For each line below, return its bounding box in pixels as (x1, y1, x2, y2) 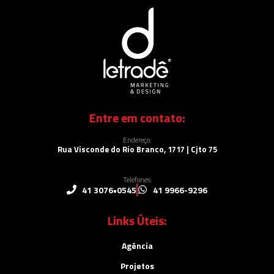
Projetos (120, 259, 154, 272)
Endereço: (123, 133, 151, 146)
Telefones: (122, 173, 152, 185)
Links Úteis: (107, 210, 167, 230)
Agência (121, 239, 153, 252)
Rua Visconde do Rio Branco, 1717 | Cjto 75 (57, 143, 217, 155)
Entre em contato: (89, 108, 185, 127)
